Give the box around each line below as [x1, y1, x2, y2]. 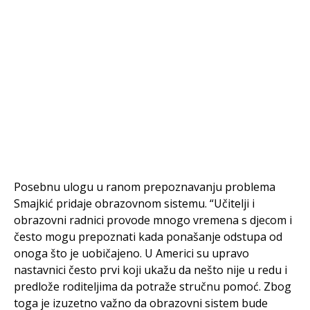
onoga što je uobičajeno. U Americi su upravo [14, 245, 249, 261]
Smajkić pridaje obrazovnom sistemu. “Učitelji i [14, 195, 255, 211]
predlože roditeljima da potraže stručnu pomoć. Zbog [14, 278, 291, 294]
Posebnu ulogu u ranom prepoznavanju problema [14, 179, 275, 194]
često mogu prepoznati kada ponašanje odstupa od [14, 228, 282, 244]
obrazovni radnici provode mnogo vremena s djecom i [14, 212, 292, 228]
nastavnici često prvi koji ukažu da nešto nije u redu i [14, 262, 287, 277]
